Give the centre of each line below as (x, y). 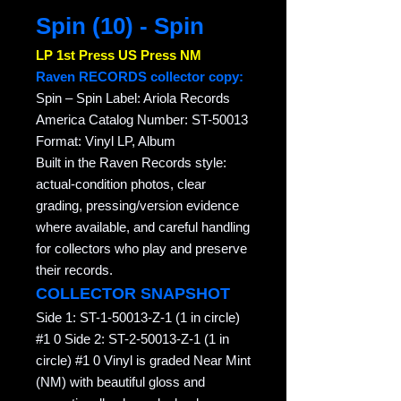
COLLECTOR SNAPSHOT (133, 294)
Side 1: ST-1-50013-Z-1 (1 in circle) (138, 318)
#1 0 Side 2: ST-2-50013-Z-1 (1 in (132, 339)
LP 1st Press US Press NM (119, 55)
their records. (74, 270)
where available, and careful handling (143, 227)
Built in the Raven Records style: (131, 163)
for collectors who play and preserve (141, 249)
